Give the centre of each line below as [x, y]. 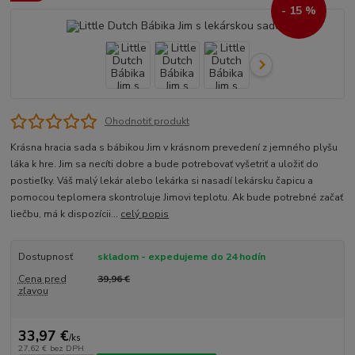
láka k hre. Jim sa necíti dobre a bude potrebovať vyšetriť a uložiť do [165, 164]
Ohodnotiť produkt [147, 121]
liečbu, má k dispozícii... [66, 214]
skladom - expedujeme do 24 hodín [181, 257]
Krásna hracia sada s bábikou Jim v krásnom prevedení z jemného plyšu [174, 148]
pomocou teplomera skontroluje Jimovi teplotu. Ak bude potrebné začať [177, 198]
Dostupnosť [45, 257]
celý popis [145, 214]
